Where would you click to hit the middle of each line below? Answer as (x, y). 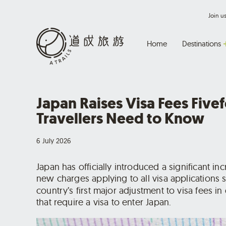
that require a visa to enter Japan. (104, 202)
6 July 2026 (54, 140)
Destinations (202, 44)
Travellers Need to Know (120, 118)
